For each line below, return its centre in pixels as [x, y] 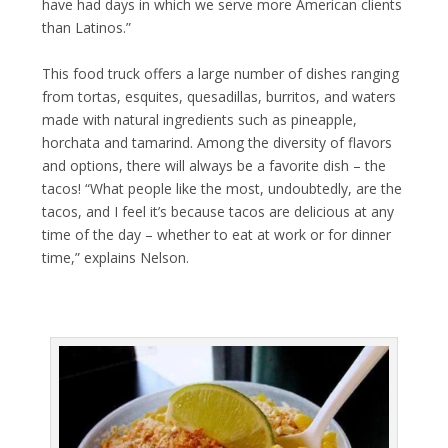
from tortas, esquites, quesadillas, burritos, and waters [219, 96]
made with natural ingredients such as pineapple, [200, 119]
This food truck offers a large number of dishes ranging [221, 73]
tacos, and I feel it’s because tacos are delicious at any [218, 211]
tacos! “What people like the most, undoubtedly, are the [222, 188]
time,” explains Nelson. [116, 257]
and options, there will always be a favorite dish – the [214, 165]
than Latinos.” [87, 28]
